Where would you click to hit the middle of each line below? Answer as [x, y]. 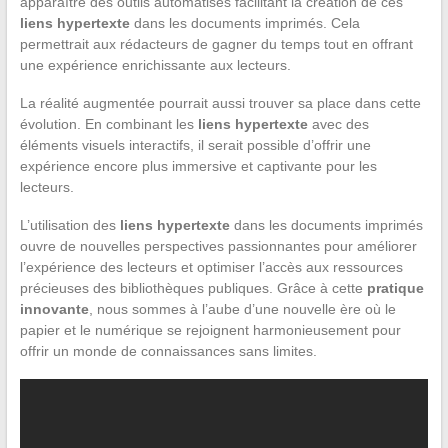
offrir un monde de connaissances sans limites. [168, 350]
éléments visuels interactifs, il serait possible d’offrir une [195, 144]
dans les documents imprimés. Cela [244, 22]
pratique [395, 287]
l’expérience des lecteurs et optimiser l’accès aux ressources [211, 266]
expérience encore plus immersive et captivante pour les [198, 165]
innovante [54, 308]
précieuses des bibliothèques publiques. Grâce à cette [193, 287]
